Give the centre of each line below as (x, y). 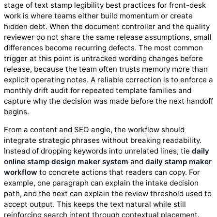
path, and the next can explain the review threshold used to (108, 194)
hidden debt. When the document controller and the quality (107, 26)
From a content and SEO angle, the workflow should (94, 130)
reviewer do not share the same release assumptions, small (108, 37)
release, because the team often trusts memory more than (106, 69)
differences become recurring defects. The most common (103, 47)
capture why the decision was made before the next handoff (108, 101)
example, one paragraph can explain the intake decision (101, 183)
